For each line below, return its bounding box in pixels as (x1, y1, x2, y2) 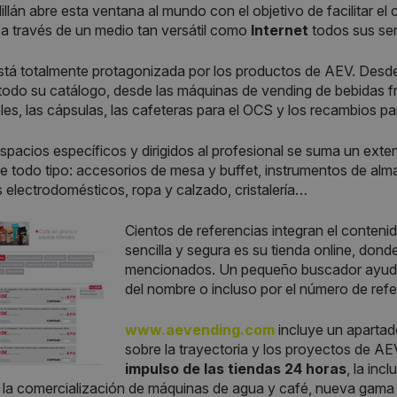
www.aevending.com (125, 321, 275, 339)
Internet (251, 21, 308, 40)
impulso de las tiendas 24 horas (125, 360, 346, 378)
